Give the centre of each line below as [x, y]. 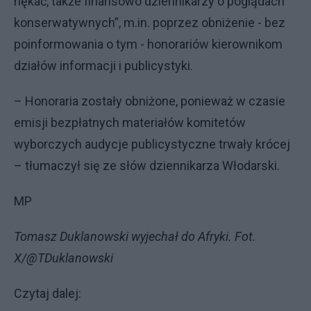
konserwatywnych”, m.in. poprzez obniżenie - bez [150, 23]
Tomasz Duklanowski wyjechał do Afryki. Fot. [135, 236]
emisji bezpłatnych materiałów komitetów [130, 123]
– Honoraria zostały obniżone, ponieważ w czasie [150, 101]
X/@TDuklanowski [64, 258]
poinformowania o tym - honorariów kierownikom [148, 44]
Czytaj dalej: [48, 293]
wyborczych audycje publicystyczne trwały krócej [152, 144]
